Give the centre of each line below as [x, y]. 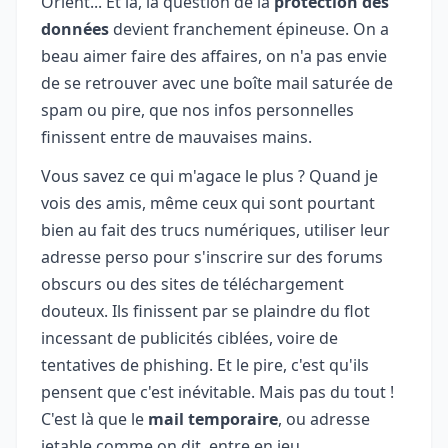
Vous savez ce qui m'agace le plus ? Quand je [209, 175]
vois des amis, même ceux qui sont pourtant [208, 202]
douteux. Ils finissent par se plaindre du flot [205, 310]
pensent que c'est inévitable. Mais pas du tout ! [217, 391]
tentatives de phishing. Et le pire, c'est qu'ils [205, 364]
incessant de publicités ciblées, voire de [189, 337]
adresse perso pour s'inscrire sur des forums [212, 256]
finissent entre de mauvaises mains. [176, 136]
